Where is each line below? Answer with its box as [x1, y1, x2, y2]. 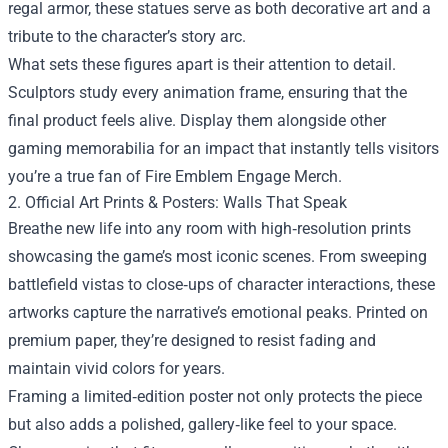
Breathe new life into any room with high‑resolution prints [8, 219, 411, 238]
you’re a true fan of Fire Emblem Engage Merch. [8, 167, 342, 186]
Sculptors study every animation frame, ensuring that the [8, 83, 407, 102]
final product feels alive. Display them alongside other [8, 111, 386, 130]
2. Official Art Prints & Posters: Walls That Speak [8, 193, 347, 212]
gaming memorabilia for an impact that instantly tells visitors [8, 139, 439, 158]
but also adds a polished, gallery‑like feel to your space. [8, 415, 397, 434]
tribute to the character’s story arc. [8, 27, 246, 46]
